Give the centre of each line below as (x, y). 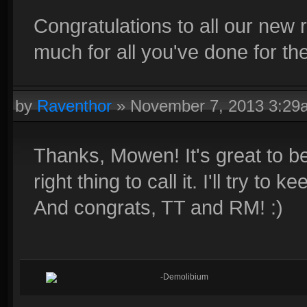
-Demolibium (184, 277)
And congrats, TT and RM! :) (158, 207)
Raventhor (74, 106)
